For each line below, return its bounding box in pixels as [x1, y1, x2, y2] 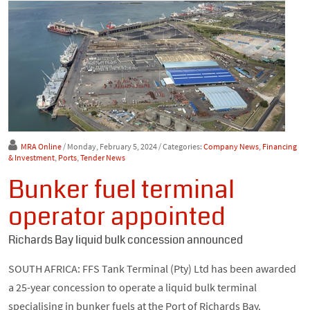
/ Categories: [158, 141, 203, 152]
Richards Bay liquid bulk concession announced [8, 232, 243, 248]
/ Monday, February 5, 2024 [63, 141, 157, 152]
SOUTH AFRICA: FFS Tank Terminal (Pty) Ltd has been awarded [8, 262, 296, 276]
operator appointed [8, 199, 226, 235]
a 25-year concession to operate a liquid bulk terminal [8, 280, 257, 295]
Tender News [80, 152, 125, 163]
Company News [203, 141, 259, 152]
